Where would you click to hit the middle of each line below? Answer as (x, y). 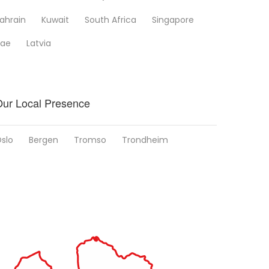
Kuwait (55, 20)
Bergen (44, 140)
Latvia (39, 43)
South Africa (110, 20)
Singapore (173, 20)
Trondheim (145, 140)
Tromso (90, 140)
